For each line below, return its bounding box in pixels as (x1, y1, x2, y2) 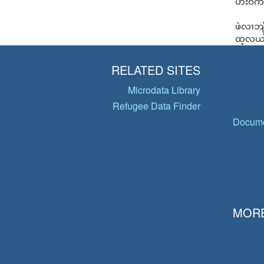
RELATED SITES (111, 61, 200, 78)
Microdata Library (127, 83, 200, 97)
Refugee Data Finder (112, 99, 200, 113)
